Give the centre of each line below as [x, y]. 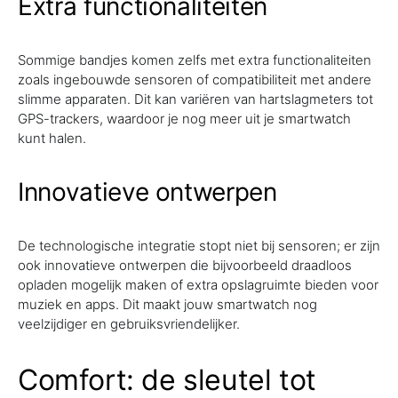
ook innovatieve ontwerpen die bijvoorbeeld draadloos [185, 265]
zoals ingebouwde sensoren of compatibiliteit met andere [195, 80]
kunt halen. [52, 138]
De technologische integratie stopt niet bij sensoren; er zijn [199, 246]
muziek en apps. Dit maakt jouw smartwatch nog [167, 304]
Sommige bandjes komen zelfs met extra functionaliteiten [195, 60]
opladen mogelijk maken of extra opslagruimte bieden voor [198, 285]
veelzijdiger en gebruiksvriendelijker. [129, 324]
